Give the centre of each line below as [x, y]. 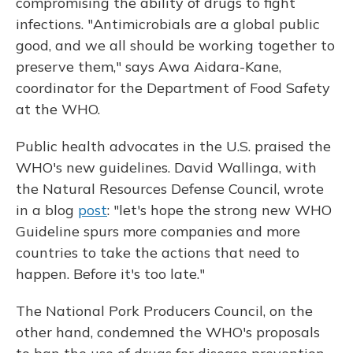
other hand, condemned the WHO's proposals [168, 332]
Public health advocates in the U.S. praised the [173, 146]
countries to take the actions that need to [158, 253]
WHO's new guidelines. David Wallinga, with [166, 167]
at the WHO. [58, 109]
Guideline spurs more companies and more [158, 231]
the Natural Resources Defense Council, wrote [170, 189]
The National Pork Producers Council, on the [164, 311]
